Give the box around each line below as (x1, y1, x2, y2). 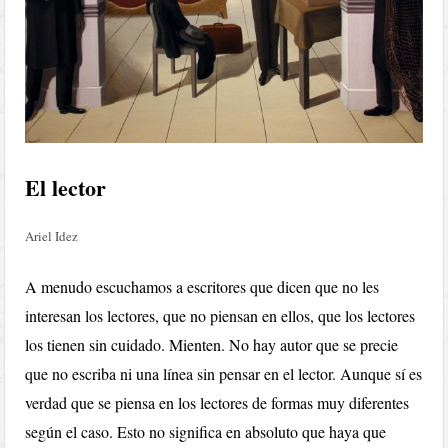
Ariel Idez (25, 227, 79, 246)
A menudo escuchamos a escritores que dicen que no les (25, 276, 380, 298)
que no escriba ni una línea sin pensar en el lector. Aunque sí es (25, 363, 423, 385)
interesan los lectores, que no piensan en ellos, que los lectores (25, 305, 416, 327)
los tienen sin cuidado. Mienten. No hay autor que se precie (25, 334, 399, 356)
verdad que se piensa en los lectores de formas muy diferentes (25, 392, 410, 414)
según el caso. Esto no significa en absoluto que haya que (25, 421, 387, 443)
